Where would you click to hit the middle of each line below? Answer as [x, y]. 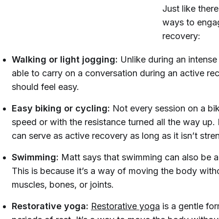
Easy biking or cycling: [62, 108]
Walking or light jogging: [66, 59]
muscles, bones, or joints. [63, 185]
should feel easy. [45, 87]
